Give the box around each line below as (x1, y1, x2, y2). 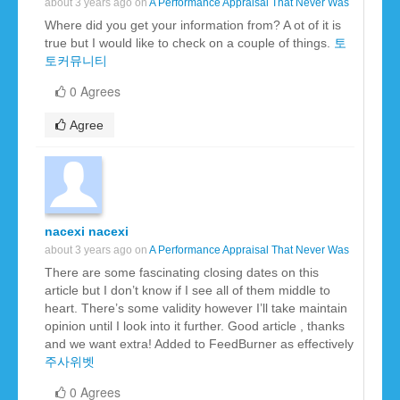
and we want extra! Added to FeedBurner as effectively (45, 337, 354, 352)
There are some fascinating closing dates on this (45, 265, 319, 280)
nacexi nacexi (45, 224, 129, 239)
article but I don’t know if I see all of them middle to (45, 283, 330, 298)
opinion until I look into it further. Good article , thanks (45, 319, 345, 334)
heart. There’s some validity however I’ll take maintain (45, 301, 347, 316)
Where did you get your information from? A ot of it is (45, 18, 341, 33)
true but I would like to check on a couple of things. (45, 36, 334, 51)
